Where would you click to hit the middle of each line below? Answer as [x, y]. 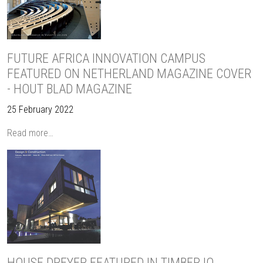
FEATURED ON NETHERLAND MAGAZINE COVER [129, 74]
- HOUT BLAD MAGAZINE [70, 89]
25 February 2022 [40, 109]
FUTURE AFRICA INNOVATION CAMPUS [106, 58]
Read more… [30, 133]
